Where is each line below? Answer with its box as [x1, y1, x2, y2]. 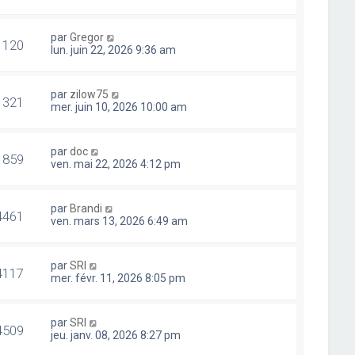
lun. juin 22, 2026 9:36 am [51, 44, 177, 56]
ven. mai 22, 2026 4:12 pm [51, 158, 181, 170]
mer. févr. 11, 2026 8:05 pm [51, 272, 186, 284]
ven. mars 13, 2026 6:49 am [51, 215, 189, 227]
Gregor [70, 31, 105, 44]
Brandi [70, 202, 103, 215]
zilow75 [70, 88, 109, 101]
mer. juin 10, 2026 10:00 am [51, 101, 188, 113]
